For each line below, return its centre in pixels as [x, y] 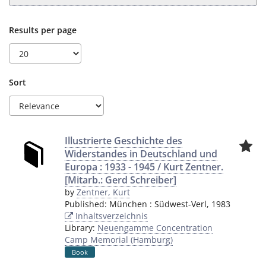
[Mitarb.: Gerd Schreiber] [121, 180]
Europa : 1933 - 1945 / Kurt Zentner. [144, 167]
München [128, 204]
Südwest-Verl [180, 204]
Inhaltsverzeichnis [110, 216]
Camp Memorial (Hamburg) [119, 240]
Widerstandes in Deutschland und [141, 154]
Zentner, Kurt [103, 192]
